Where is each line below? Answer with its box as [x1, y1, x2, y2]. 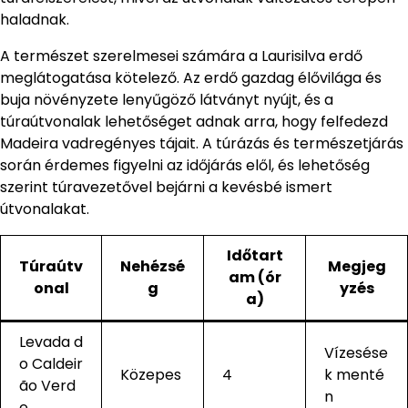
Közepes [120, 364, 181, 386]
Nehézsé [120, 256, 185, 278]
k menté [324, 364, 384, 386]
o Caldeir [19, 353, 83, 375]
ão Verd [19, 375, 76, 397]
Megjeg [327, 256, 386, 278]
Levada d [19, 331, 83, 353]
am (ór [228, 267, 281, 289]
